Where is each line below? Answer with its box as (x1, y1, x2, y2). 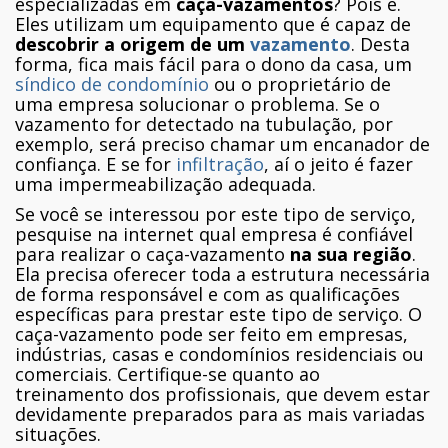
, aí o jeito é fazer (264, 151, 413, 176)
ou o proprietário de (209, 71, 391, 96)
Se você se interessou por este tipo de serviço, (15, 201, 416, 226)
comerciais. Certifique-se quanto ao (15, 361, 320, 386)
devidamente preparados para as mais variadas (15, 401, 425, 426)
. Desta (351, 31, 410, 56)
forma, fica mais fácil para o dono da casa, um (15, 51, 412, 76)
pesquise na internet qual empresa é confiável (15, 221, 413, 246)
